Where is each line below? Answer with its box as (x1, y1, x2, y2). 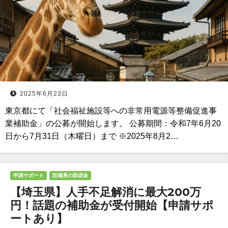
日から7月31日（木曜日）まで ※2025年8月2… (5, 132, 179, 140)
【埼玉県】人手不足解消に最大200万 (10, 185, 201, 199)
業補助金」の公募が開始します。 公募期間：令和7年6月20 (5, 119, 221, 128)
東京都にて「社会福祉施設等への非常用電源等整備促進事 (5, 106, 217, 115)
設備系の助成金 (52, 173, 88, 178)
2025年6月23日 (20, 90, 68, 97)
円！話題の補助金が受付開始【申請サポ (10, 198, 214, 212)
